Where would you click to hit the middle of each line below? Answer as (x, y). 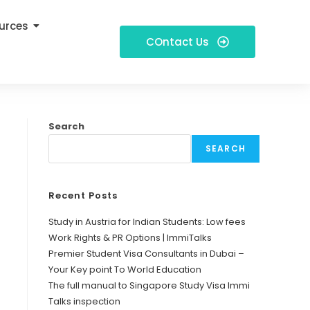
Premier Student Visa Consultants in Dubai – (146, 253)
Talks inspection (84, 301)
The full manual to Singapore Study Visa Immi (149, 285)
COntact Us (177, 42)
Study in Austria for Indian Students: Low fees (147, 221)
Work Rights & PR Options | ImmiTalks (130, 237)
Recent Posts (83, 195)
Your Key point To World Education (125, 269)
